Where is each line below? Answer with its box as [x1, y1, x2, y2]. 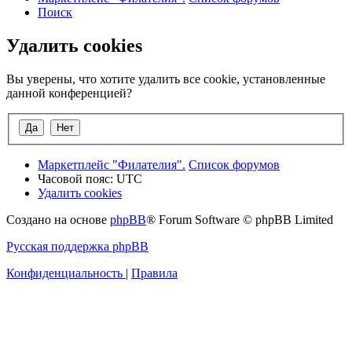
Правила [131, 266, 178, 280]
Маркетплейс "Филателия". [38, 157, 185, 171]
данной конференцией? [6, 86, 132, 101]
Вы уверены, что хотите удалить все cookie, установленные [6, 72, 325, 86]
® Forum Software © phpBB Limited [146, 212, 333, 226]
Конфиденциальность [6, 266, 123, 280]
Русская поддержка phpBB [6, 239, 148, 253]
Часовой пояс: [38, 171, 116, 185]
